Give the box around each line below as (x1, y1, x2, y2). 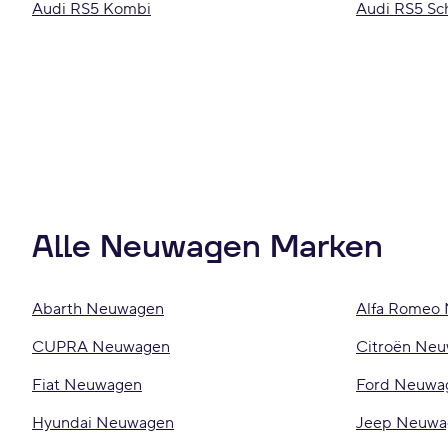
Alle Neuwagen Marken (32, 226, 383, 268)
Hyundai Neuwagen (32, 413, 174, 433)
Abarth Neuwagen (32, 299, 164, 319)
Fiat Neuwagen (32, 375, 142, 395)
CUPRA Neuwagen (32, 337, 170, 357)
